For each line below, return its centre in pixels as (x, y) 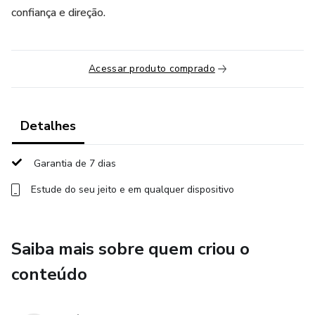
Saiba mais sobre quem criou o (130, 249)
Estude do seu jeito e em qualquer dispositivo (133, 189)
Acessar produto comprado (152, 69)
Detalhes (48, 126)
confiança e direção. (58, 13)
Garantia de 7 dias (75, 163)
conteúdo (49, 274)
